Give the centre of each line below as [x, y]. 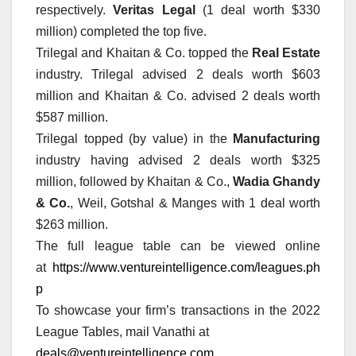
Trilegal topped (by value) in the [134, 138]
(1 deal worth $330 [258, 10]
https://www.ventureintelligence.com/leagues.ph [186, 267]
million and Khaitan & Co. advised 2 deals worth [178, 95]
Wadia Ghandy [277, 181]
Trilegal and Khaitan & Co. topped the [144, 52]
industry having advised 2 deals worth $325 [178, 160]
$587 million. [72, 117]
